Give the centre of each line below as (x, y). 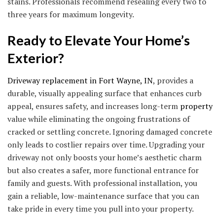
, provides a (173, 81)
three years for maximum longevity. (71, 14)
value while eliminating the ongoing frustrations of (99, 119)
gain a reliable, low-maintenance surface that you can (103, 196)
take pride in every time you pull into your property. (101, 209)
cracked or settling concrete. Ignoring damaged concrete (110, 132)
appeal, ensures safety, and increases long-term (94, 106)
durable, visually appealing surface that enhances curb (105, 93)
